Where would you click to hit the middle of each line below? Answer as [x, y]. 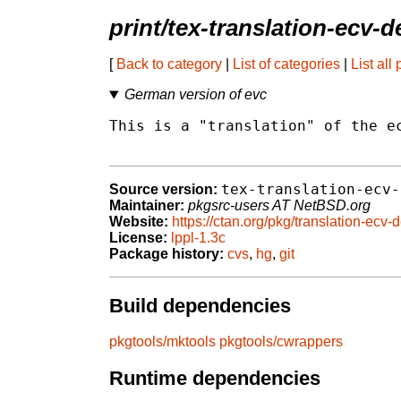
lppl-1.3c [198, 238]
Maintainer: [147, 206]
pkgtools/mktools [162, 342]
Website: [139, 222]
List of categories [286, 64]
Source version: [163, 190]
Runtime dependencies [215, 379]
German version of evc [195, 95]
